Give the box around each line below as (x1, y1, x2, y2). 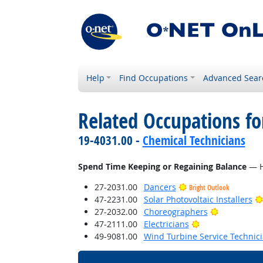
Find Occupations (119, 72, 188, 83)
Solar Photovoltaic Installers (143, 194, 252, 205)
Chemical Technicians (142, 132, 245, 149)
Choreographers (143, 206, 208, 217)
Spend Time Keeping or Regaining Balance (77, 161, 247, 172)
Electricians (143, 218, 189, 230)
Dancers (143, 181, 176, 193)
